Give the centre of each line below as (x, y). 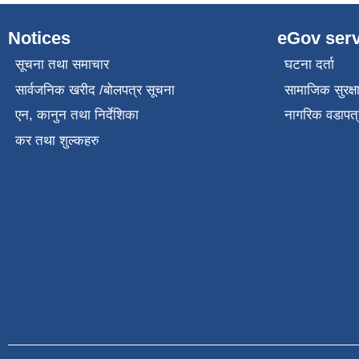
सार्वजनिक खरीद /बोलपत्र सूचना (95, 90)
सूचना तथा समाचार (62, 65)
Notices (39, 38)
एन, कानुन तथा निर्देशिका (77, 115)
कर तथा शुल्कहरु (57, 140)
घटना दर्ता (309, 65)
